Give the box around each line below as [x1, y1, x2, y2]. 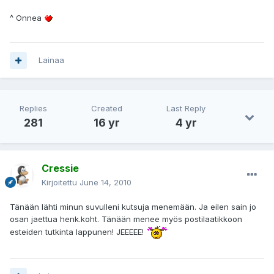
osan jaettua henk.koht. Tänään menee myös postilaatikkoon [10, 214, 242, 224]
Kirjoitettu [42, 177, 80, 188]
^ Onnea [10, 13, 44, 23]
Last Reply [166, 103, 206, 114]
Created [91, 103, 122, 114]
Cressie [42, 162, 79, 175]
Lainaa [39, 55, 64, 65]
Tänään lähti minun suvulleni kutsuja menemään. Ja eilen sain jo [10, 202, 256, 212]
